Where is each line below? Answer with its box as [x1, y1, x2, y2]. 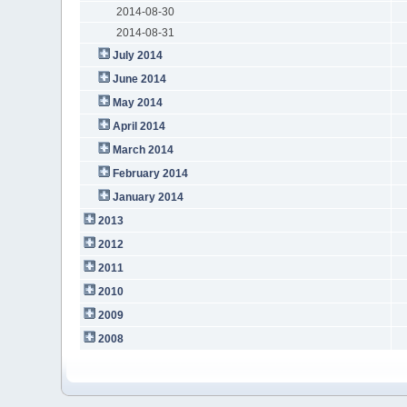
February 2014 [112, 166, 188, 180]
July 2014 [112, 48, 163, 62]
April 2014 [112, 119, 165, 133]
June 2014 [112, 72, 166, 85]
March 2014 [112, 143, 174, 156]
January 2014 [112, 190, 184, 203]
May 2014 [112, 95, 163, 109]
